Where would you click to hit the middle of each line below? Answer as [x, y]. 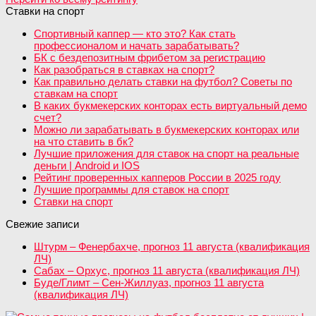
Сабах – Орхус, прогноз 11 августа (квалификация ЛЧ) [167, 270]
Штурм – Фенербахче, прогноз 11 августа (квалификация [172, 246]
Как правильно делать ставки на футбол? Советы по [163, 81]
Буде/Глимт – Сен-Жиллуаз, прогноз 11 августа [149, 282]
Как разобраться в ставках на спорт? [124, 69]
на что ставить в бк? [84, 141]
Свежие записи [42, 224]
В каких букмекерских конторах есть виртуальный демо [170, 105]
